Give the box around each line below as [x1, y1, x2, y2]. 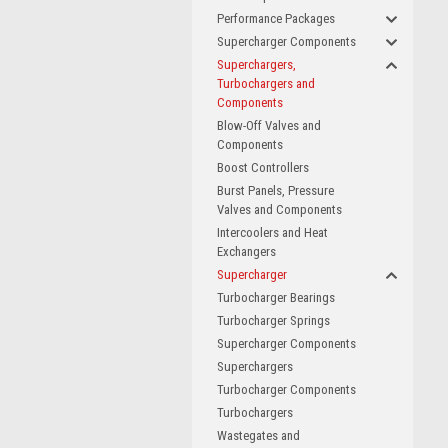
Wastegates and [217, 428, 300, 443]
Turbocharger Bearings [217, 290, 335, 305]
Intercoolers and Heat [217, 225, 328, 240]
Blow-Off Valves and [217, 118, 321, 133]
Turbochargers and [217, 76, 315, 91]
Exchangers [217, 244, 276, 259]
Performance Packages [217, 11, 335, 26]
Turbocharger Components [217, 382, 356, 397]
